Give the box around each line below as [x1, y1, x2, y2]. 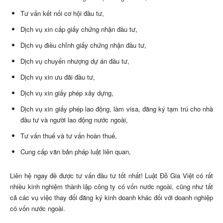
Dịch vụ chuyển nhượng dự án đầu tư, [20, 56, 129, 66]
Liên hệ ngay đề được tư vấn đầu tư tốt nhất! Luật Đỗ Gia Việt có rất [10, 170, 213, 180]
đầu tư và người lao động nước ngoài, [20, 114, 128, 124]
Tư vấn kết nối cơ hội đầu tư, [20, 8, 104, 18]
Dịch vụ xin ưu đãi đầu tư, [20, 72, 95, 82]
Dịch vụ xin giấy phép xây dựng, [20, 88, 113, 98]
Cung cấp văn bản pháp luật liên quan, [20, 146, 131, 156]
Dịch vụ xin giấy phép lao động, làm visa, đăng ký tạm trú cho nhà [20, 104, 213, 113]
